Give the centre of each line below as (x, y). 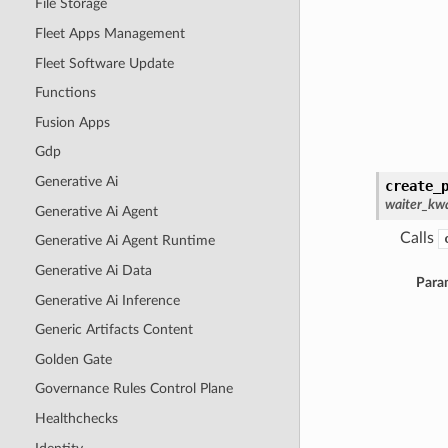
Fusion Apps (72, 122)
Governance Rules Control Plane (133, 389)
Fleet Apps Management (109, 33)
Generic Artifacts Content (113, 330)
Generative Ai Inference (107, 300)
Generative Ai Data (93, 270)
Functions (65, 93)
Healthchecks (76, 419)
